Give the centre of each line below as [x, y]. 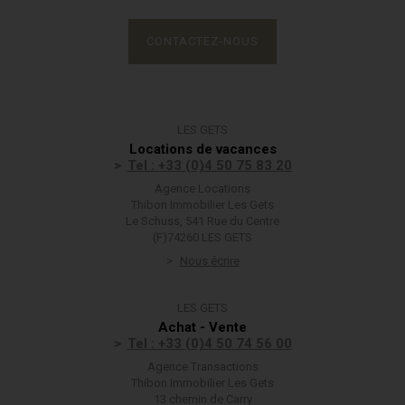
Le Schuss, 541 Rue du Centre [202, 221]
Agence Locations [202, 188]
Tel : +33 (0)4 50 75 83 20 [209, 165]
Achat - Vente [202, 327]
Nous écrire [209, 261]
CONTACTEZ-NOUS [202, 41]
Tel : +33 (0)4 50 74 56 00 [209, 344]
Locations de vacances [202, 149]
